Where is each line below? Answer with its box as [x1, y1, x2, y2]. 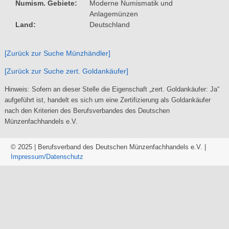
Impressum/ [11, 152, 46, 161]
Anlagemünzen [89, 9, 138, 18]
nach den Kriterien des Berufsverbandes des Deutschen [4, 106, 170, 114]
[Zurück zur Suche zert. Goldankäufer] [4, 66, 128, 75]
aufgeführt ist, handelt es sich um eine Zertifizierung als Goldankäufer [4, 96, 211, 104]
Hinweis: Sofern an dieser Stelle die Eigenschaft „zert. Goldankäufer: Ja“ [4, 85, 219, 93]
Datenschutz [46, 152, 83, 161]
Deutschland [89, 20, 130, 29]
